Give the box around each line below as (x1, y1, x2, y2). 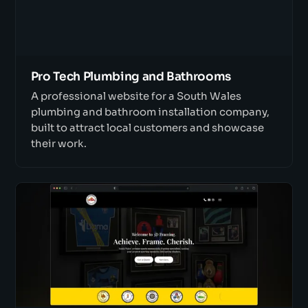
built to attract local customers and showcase (30, 122, 264, 135)
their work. (30, 137, 87, 151)
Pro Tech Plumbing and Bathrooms (30, 69, 232, 84)
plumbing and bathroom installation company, (30, 106, 269, 119)
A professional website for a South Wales (30, 90, 241, 103)
